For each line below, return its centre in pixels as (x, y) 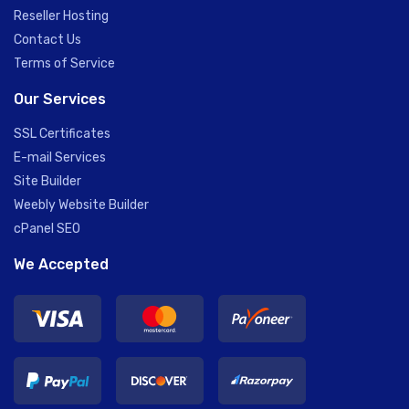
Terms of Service (64, 63)
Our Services (60, 99)
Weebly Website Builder (81, 204)
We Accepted (61, 264)
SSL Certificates (62, 133)
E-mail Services (60, 157)
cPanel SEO (47, 228)
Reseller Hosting (61, 16)
